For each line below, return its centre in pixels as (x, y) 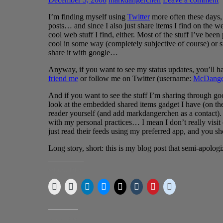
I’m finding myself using (88, 16)
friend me (63, 78)
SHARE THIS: (66, 169)
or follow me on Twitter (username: (136, 78)
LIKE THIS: (63, 218)
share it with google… (83, 52)
